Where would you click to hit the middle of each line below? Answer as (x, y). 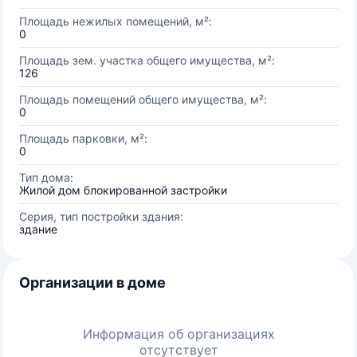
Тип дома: (46, 177)
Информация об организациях (178, 334)
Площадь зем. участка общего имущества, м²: (147, 60)
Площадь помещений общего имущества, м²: (143, 99)
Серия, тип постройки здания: (101, 216)
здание (38, 229)
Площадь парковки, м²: (83, 138)
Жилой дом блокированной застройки (123, 190)
